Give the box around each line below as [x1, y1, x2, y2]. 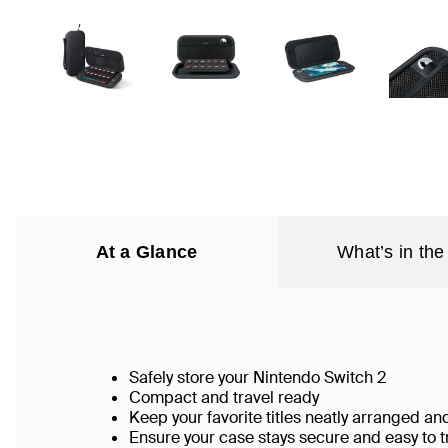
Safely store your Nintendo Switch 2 [129, 367, 386, 388]
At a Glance [95, 242, 198, 262]
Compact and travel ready [129, 387, 319, 408]
